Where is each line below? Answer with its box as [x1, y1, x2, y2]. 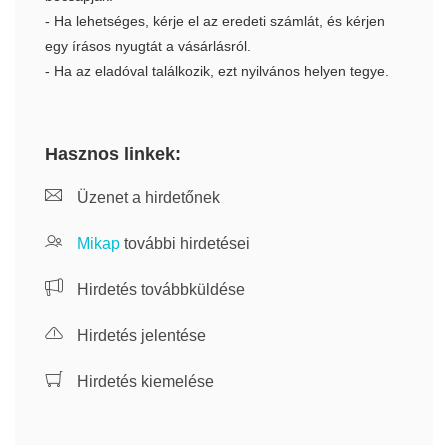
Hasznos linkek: [45, 144, 181, 164]
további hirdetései [120, 235, 250, 252]
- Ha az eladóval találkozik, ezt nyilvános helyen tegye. [45, 63, 389, 79]
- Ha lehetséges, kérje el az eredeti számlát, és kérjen [45, 13, 385, 29]
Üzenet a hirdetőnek [73, 189, 220, 206]
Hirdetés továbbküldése [73, 281, 245, 298]
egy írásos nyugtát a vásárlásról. [45, 38, 251, 54]
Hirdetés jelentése [73, 327, 206, 344]
